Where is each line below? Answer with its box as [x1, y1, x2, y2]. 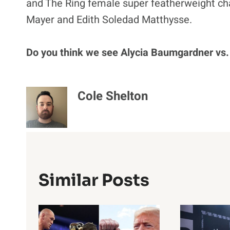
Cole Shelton [78, 87, 148, 105]
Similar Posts [39, 169, 149, 190]
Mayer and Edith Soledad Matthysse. [26, 12, 192, 27]
